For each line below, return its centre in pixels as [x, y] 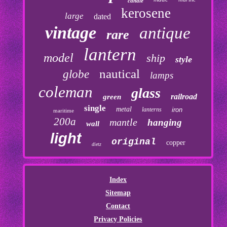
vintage [71, 33]
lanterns [152, 110]
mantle [124, 122]
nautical [119, 74]
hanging [165, 123]
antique [165, 33]
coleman [66, 92]
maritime [64, 111]
